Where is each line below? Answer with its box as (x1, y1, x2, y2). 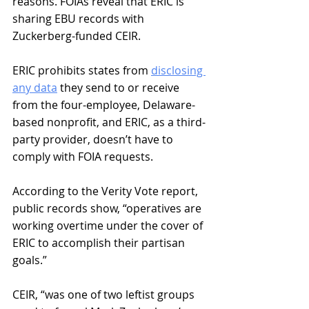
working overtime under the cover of (12, 217, 206, 233)
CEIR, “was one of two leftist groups (12, 286, 197, 302)
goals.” (12, 252, 50, 268)
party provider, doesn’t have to (12, 131, 176, 147)
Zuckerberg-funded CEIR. (12, 28, 143, 43)
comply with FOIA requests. (12, 148, 156, 164)
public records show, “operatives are (12, 200, 204, 216)
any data (12, 79, 57, 95)
